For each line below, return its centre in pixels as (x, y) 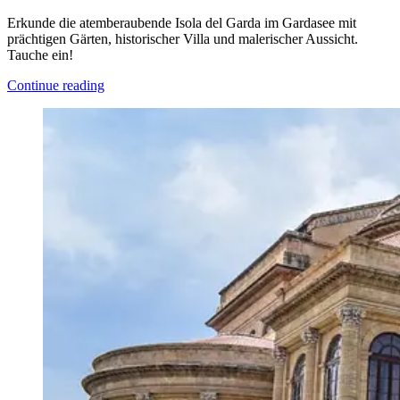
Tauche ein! (40, 55)
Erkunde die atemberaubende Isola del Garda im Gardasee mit (182, 23)
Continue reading (56, 86)
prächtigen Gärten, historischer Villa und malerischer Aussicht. (183, 39)
